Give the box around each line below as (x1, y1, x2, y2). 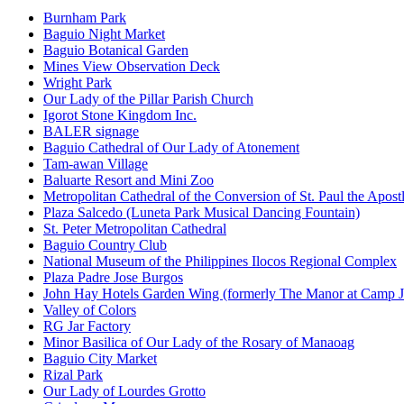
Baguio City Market (43, 350, 157, 366)
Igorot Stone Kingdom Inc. (43, 106, 197, 123)
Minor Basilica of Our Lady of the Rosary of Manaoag (43, 334, 354, 350)
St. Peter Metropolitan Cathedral (43, 220, 226, 236)
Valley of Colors (43, 301, 136, 317)
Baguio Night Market (43, 25, 165, 41)
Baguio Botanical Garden (43, 41, 188, 58)
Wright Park (43, 74, 112, 90)
